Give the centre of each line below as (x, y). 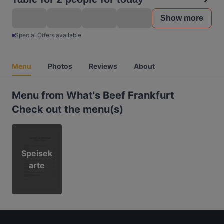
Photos (60, 66)
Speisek (37, 153)
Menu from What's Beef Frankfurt (93, 95)
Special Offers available (48, 35)
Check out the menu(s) (68, 109)
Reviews (103, 66)
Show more (182, 18)
